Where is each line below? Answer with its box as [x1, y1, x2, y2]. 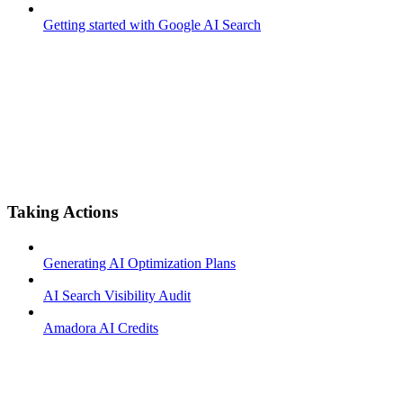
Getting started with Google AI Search [43, 16, 261, 32]
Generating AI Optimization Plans [43, 255, 236, 272]
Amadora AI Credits [43, 320, 158, 336]
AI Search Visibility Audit [43, 288, 191, 304]
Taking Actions [7, 202, 118, 222]
